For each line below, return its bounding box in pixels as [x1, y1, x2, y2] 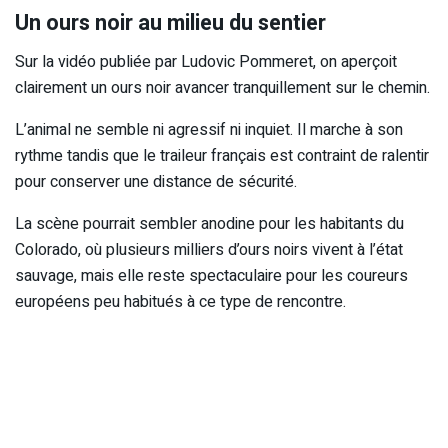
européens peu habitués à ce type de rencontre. [15, 290, 346, 315]
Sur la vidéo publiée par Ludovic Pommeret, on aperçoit [15, 50, 397, 75]
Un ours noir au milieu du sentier [15, 7, 326, 40]
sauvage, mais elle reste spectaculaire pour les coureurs [15, 264, 408, 289]
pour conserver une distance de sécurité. [15, 170, 297, 195]
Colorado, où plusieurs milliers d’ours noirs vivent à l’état [15, 238, 403, 263]
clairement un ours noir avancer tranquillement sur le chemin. [15, 76, 430, 101]
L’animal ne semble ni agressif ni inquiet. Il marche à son [15, 118, 403, 143]
